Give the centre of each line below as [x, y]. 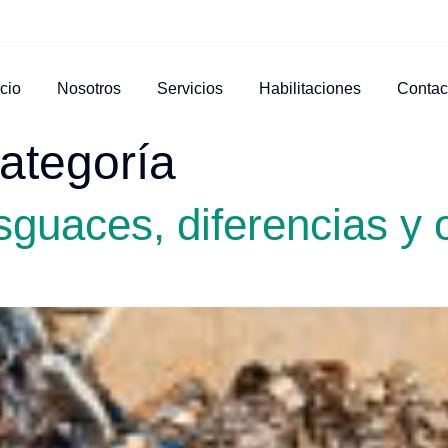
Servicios [190, 88]
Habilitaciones [310, 88]
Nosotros [89, 88]
